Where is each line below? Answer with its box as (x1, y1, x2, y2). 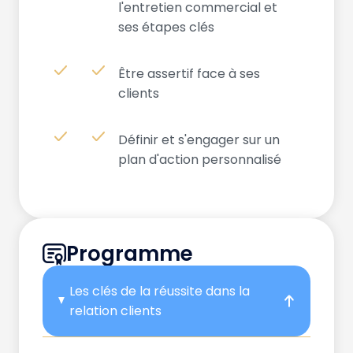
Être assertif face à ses (118, 64, 260, 83)
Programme (66, 239, 193, 268)
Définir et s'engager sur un (118, 130, 280, 149)
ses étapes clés (118, 17, 214, 36)
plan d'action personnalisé (118, 150, 281, 169)
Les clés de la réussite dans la (69, 281, 251, 300)
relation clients (69, 301, 162, 320)
